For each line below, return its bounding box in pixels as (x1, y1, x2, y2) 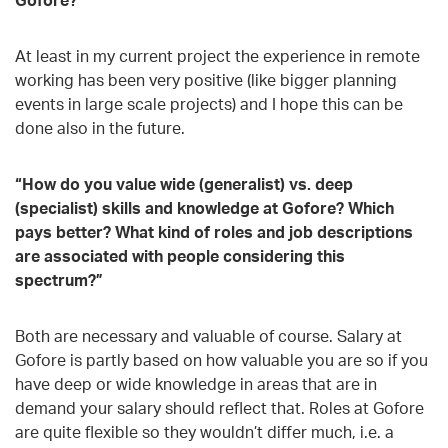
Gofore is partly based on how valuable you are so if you (15, 349, 428, 370)
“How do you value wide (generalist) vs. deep (15, 173, 353, 194)
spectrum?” (15, 269, 103, 290)
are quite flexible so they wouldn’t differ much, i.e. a (15, 421, 394, 442)
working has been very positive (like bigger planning (15, 69, 397, 90)
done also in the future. (15, 117, 185, 138)
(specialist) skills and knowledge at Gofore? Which (15, 197, 394, 218)
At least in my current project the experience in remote (15, 45, 420, 66)
